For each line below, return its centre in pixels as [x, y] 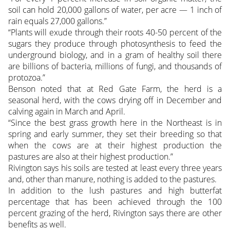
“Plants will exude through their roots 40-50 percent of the [115, 33]
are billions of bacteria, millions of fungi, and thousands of [115, 66]
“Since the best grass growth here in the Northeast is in [115, 123]
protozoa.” [26, 78]
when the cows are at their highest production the [115, 146]
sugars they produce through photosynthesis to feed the [115, 44]
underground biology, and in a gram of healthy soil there [115, 55]
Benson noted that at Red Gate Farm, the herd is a [115, 89]
